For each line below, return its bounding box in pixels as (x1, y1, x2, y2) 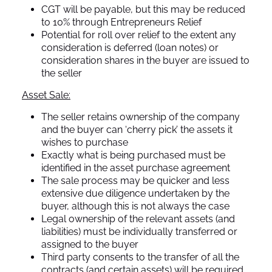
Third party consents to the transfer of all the (41, 251, 239, 263)
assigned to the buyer (41, 238, 138, 250)
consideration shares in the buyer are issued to (41, 54, 250, 66)
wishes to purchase (41, 136, 128, 148)
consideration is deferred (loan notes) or (41, 41, 219, 53)
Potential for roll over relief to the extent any (41, 29, 236, 41)
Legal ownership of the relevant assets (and (41, 212, 235, 225)
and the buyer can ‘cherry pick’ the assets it (41, 123, 233, 135)
